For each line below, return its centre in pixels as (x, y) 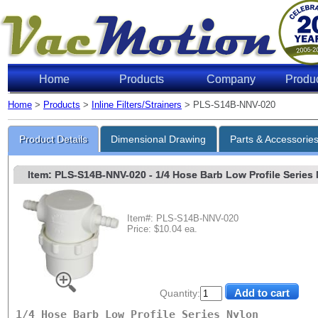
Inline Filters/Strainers (137, 105)
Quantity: (180, 293)
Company (231, 79)
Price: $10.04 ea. (162, 229)
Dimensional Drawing (159, 139)
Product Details (53, 139)
